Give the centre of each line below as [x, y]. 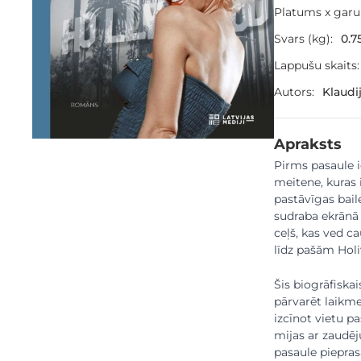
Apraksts [308, 144]
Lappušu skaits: [317, 65]
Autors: [294, 92]
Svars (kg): [303, 39]
